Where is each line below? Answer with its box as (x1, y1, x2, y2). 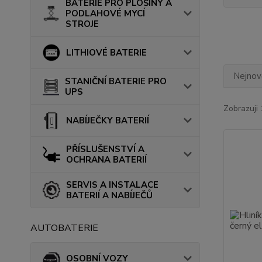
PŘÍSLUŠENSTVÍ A (66, 143, 144, 155)
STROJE (65, 18, 99, 30)
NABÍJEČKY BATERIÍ (66, 115, 149, 126)
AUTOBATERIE (30, 222, 98, 235)
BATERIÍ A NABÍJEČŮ (66, 189, 153, 201)
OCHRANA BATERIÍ (66, 154, 147, 166)
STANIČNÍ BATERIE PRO (64, 75, 167, 87)
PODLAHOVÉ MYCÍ (65, 8, 145, 19)
